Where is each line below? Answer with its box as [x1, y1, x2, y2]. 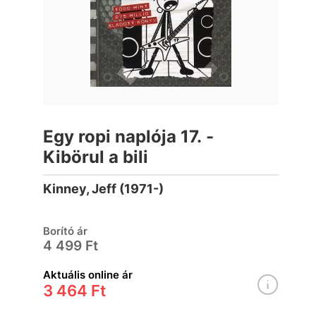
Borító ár [43, 224, 88, 238]
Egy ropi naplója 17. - [43, 126, 214, 147]
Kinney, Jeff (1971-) [43, 181, 164, 196]
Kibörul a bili [43, 147, 149, 167]
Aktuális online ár [43, 268, 133, 281]
